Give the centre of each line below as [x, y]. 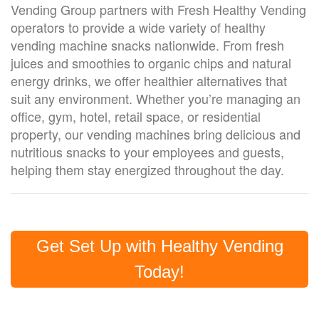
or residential [222, 116]
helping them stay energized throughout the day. [147, 169]
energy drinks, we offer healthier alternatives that [149, 80]
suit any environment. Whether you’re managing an [156, 98]
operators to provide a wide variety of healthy [138, 27]
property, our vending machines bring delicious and [156, 134]
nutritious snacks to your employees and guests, [147, 152]
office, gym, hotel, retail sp [85, 116]
